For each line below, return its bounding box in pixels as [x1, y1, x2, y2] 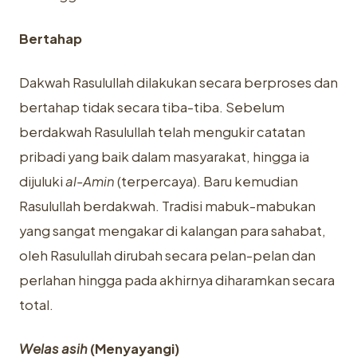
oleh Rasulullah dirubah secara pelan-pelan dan [19, 247, 316, 264]
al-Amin [65, 173, 115, 190]
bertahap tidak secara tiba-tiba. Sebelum [19, 99, 284, 116]
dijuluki [19, 173, 65, 190]
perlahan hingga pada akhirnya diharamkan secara [19, 272, 335, 288]
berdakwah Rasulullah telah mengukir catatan [19, 124, 305, 140]
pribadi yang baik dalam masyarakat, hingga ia [19, 148, 309, 165]
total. [19, 296, 53, 313]
